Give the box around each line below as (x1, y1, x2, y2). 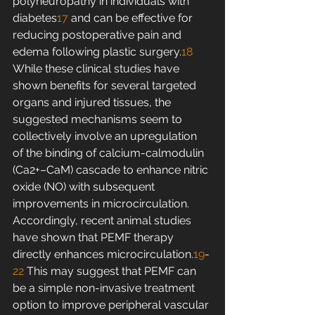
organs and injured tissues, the (13, 96, 174, 110)
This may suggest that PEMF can (24, 264, 199, 278)
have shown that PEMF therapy (13, 231, 176, 245)
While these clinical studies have (13, 62, 182, 76)
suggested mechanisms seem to (13, 112, 185, 127)
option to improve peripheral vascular (13, 298, 212, 312)
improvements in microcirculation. (13, 197, 192, 211)
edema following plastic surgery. (13, 45, 181, 59)
